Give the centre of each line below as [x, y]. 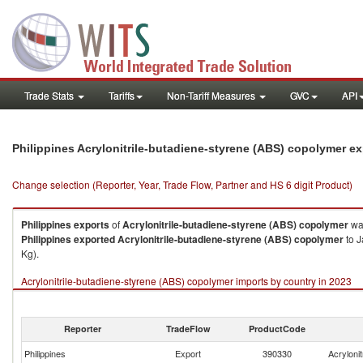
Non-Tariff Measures [212, 95]
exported [94, 239]
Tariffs [122, 95]
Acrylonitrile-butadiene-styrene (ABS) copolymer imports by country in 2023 [186, 281]
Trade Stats [50, 95]
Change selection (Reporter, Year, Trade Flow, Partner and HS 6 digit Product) [182, 184]
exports [92, 224]
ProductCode [277, 329]
